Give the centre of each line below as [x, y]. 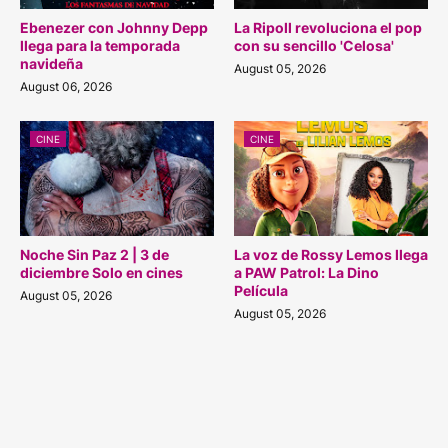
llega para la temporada [100, 45]
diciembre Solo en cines [101, 272]
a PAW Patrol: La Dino [306, 272]
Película [261, 290]
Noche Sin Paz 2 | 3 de [94, 254]
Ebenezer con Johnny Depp [114, 27]
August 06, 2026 [66, 86]
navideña [51, 63]
